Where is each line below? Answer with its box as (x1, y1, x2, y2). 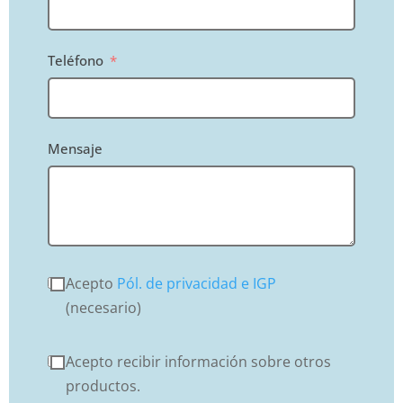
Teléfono (47, 51, 103, 70)
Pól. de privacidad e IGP (116, 273, 276, 294)
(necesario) (65, 298, 141, 318)
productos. (65, 376, 140, 397)
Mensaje (47, 139, 103, 158)
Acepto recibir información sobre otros (65, 352, 331, 372)
